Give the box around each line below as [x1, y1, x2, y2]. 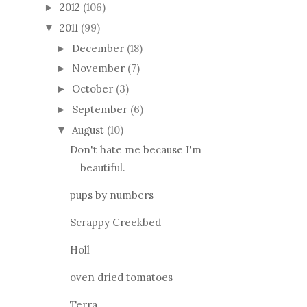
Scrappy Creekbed [69, 216, 161, 230]
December [72, 41, 124, 55]
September [72, 102, 127, 116]
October [72, 82, 113, 96]
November [72, 62, 125, 75]
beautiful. [79, 161, 125, 175]
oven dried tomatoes [69, 271, 173, 284]
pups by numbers [69, 188, 153, 202]
